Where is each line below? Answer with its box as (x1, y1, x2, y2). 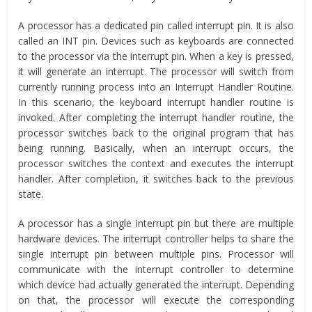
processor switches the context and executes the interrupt (18, 156, 294, 170)
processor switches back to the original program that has (18, 125, 294, 139)
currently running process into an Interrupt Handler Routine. (18, 79, 294, 93)
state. (18, 187, 44, 201)
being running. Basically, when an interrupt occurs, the (18, 141, 294, 155)
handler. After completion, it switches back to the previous (18, 171, 294, 185)
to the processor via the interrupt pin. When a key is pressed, (18, 49, 294, 63)
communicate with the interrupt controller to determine (18, 262, 294, 276)
